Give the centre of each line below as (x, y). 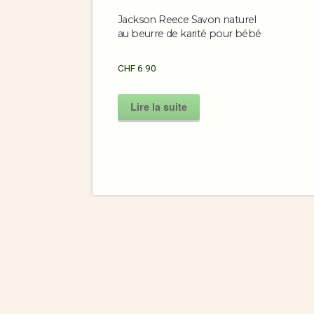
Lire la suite (159, 106)
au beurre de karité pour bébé (190, 34)
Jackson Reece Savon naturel (187, 20)
